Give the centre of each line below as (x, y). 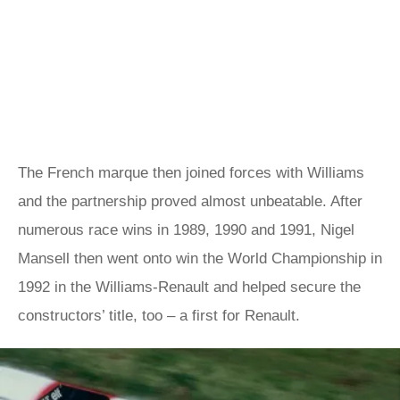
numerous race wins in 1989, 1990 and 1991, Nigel (186, 230)
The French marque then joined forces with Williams (191, 173)
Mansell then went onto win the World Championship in (200, 258)
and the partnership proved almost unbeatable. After (190, 201)
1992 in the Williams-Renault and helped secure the (189, 287)
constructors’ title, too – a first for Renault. (159, 316)
